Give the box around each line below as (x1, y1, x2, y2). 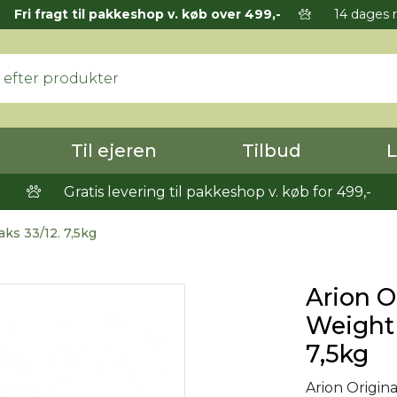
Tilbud (242, 140, 301, 161)
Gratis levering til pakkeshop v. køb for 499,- (59, 183, 371, 200)
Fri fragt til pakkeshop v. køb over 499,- (13, 6, 281, 22)
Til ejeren (71, 140, 157, 161)
